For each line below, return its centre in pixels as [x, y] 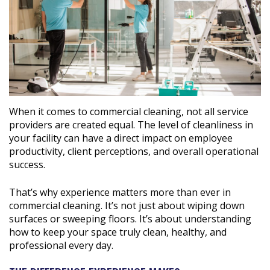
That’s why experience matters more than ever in [120, 192]
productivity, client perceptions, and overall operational [134, 151]
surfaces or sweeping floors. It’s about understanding [130, 218]
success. [27, 164]
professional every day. [61, 245]
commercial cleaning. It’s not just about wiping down [127, 205]
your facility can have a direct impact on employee [121, 138]
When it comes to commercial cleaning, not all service [129, 111]
